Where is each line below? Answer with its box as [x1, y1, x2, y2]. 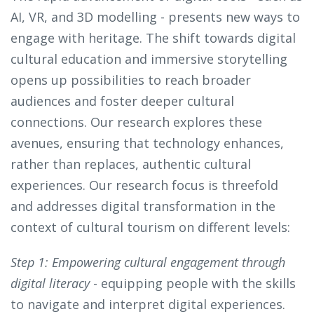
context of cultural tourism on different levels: [11, 219, 290, 236]
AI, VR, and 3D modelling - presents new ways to [11, 8, 300, 26]
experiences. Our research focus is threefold [11, 177, 278, 194]
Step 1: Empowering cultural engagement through [11, 254, 285, 271]
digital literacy [11, 275, 93, 292]
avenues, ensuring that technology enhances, [11, 135, 284, 152]
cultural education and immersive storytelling [11, 50, 287, 68]
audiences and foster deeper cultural [11, 93, 234, 110]
